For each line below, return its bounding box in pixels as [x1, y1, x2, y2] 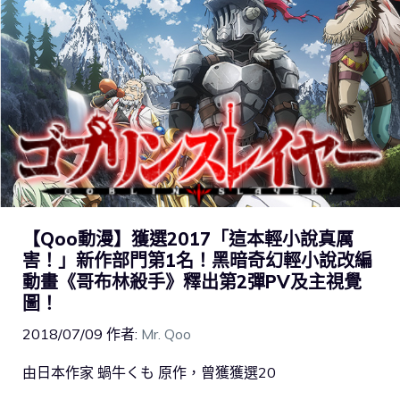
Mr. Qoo [141, 324, 191, 343]
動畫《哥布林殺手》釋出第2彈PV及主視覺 [22, 270, 362, 293]
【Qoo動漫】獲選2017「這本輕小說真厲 [22, 227, 354, 250]
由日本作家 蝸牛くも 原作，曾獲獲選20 [22, 362, 276, 381]
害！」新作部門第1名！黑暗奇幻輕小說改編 [22, 248, 372, 271]
